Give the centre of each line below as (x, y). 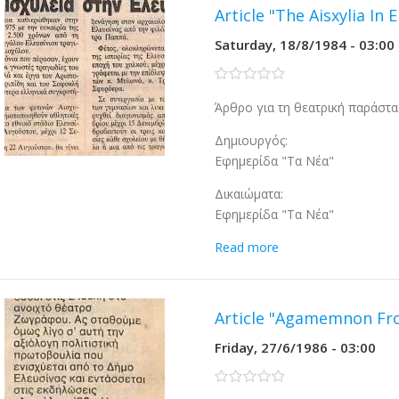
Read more (247, 247)
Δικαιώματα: (249, 194)
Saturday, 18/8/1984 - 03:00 (305, 45)
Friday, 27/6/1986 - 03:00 (296, 347)
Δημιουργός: (252, 140)
